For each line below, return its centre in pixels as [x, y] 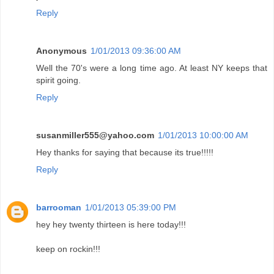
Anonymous [61, 50]
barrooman [59, 207]
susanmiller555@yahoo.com [95, 135]
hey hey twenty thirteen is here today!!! [111, 224]
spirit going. [58, 80]
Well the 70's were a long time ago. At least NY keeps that [152, 68]
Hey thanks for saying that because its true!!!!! [125, 152]
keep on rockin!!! [68, 249]
